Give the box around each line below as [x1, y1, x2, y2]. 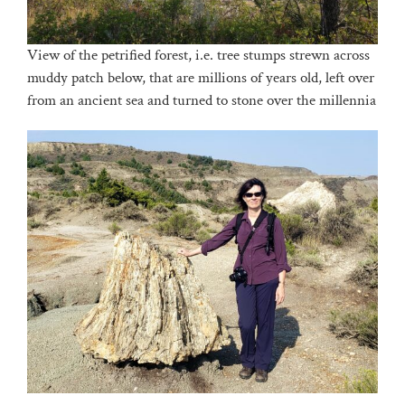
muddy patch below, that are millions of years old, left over [26, 67, 374, 88]
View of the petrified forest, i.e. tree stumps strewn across [26, 44, 370, 65]
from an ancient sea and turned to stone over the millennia [26, 89, 376, 110]
